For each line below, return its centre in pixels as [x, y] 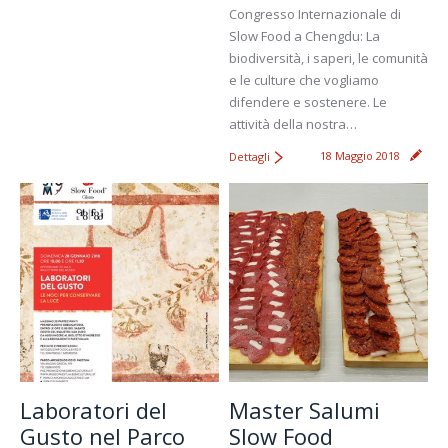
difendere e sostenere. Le [308, 101]
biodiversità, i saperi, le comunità [328, 57]
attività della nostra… [293, 123]
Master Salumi [304, 409]
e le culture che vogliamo [304, 79]
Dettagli [249, 156]
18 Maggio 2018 [360, 155]
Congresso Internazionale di [315, 13]
